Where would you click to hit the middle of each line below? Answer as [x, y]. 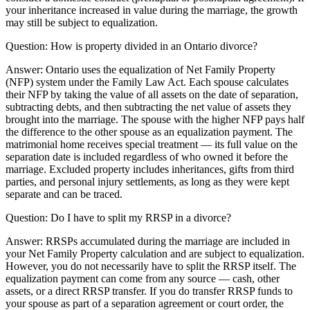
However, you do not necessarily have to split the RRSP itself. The [151, 266]
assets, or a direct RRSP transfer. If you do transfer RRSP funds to [149, 291]
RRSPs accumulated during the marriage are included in [168, 241]
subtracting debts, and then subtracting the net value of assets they [148, 107]
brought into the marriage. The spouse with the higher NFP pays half [155, 119]
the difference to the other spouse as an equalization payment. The [149, 131]
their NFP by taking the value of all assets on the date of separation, [152, 94]
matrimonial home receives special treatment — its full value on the [152, 144]
